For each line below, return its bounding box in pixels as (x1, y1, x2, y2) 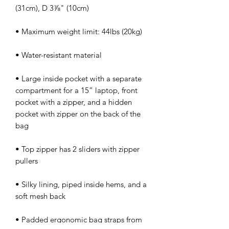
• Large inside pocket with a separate (15, 74, 142, 84)
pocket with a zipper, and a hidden (15, 97, 132, 107)
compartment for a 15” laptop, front (15, 85, 138, 96)
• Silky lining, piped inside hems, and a (15, 179, 147, 190)
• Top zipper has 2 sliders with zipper (15, 144, 140, 154)
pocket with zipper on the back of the (15, 109, 141, 119)
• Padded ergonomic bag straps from (15, 215, 142, 225)
